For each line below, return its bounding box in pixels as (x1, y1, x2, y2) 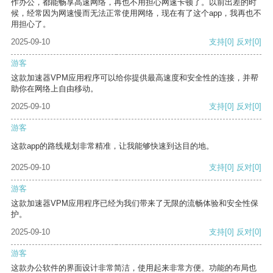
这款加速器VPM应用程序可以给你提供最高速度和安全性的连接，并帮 (11, 73, 258, 83)
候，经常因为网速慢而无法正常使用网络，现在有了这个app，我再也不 (11, 9, 261, 18)
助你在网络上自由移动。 (11, 84, 98, 94)
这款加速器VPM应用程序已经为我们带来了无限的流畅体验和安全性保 (11, 199, 258, 208)
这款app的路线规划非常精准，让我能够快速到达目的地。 (11, 141, 214, 151)
